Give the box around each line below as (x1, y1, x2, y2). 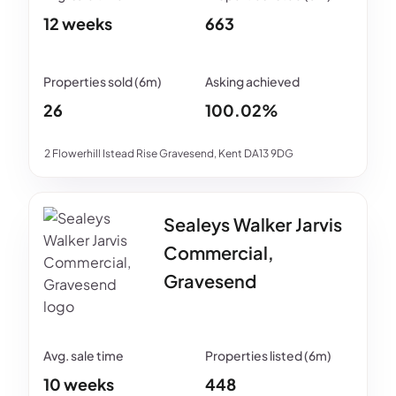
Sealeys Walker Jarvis (164, 213, 342, 236)
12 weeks (43, 13, 112, 34)
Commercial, (164, 241, 274, 264)
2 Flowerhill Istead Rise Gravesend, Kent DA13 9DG (44, 147, 293, 161)
